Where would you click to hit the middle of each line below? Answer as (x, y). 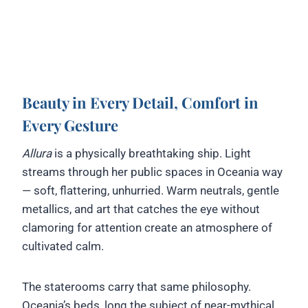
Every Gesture (70, 125)
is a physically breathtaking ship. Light (151, 153)
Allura (37, 153)
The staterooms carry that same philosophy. (136, 286)
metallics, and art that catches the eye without (141, 209)
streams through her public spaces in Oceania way (152, 172)
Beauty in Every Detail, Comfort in (140, 102)
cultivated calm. (63, 246)
